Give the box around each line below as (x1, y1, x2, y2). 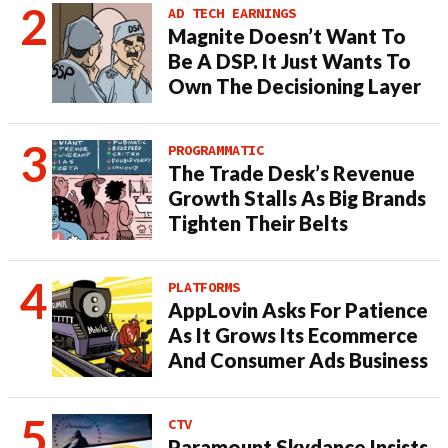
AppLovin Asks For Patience (168, 298, 428, 322)
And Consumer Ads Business (168, 348, 428, 372)
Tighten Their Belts (168, 211, 348, 235)
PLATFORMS (168, 278, 240, 296)
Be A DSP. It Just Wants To (168, 49, 411, 73)
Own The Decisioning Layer (168, 74, 421, 98)
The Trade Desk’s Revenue (168, 161, 415, 185)
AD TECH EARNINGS (168, 4, 296, 22)
